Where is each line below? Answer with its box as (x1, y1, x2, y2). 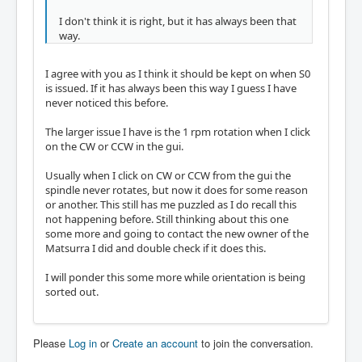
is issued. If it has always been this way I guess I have (45, 80, 297, 95)
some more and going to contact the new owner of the (45, 225, 309, 241)
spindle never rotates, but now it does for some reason (45, 182, 308, 197)
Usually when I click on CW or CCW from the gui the (45, 167, 291, 183)
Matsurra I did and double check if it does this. (45, 240, 266, 255)
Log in (69, 335, 97, 351)
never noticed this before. (45, 95, 168, 110)
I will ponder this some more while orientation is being (45, 269, 305, 284)
